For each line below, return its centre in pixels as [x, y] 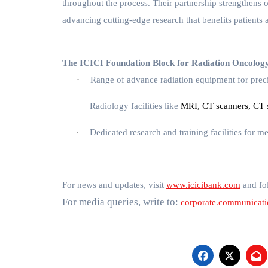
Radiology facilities [126, 106]
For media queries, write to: [121, 202]
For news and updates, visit [114, 185]
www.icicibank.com [203, 185]
